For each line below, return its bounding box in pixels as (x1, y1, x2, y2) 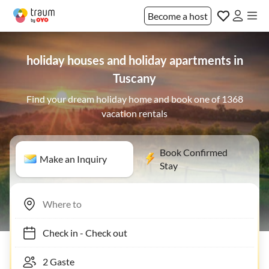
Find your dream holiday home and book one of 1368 (26, 93, 243, 104)
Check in (37, 226, 72, 238)
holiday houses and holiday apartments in (26, 53, 243, 67)
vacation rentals (101, 107, 168, 119)
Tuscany (113, 71, 156, 85)
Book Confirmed (160, 147, 228, 158)
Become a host (148, 10, 208, 22)
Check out (79, 226, 121, 238)
